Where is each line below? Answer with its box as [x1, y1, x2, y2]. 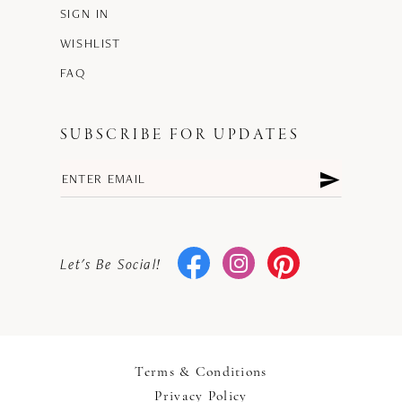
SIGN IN [59, 5, 109, 22]
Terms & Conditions [135, 365, 267, 380]
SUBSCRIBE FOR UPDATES [59, 126, 301, 146]
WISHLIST [59, 35, 121, 52]
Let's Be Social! [59, 254, 162, 275]
